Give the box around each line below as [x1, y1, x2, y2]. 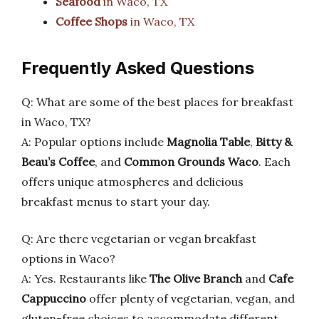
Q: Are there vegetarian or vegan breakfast [21, 231, 256, 246]
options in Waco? [21, 251, 115, 266]
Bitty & [256, 135, 292, 149]
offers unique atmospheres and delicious [21, 174, 244, 189]
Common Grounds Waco [124, 155, 258, 169]
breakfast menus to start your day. [21, 194, 210, 209]
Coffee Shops [56, 14, 127, 28]
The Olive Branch [150, 271, 242, 286]
